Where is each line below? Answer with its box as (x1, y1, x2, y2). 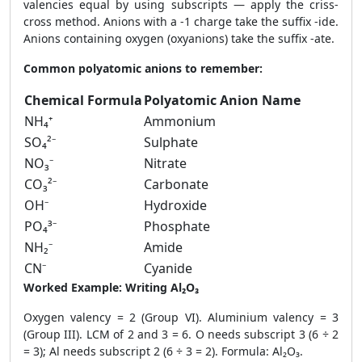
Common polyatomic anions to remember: (23, 61, 263, 76)
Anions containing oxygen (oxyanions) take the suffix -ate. (23, 31, 335, 46)
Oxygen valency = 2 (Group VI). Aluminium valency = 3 (23, 309, 339, 325)
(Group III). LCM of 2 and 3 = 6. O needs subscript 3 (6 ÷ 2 (23, 326, 339, 342)
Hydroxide (144, 196, 207, 214)
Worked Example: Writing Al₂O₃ (23, 280, 199, 295)
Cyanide (144, 259, 192, 277)
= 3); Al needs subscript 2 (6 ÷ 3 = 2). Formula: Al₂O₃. (23, 343, 303, 359)
